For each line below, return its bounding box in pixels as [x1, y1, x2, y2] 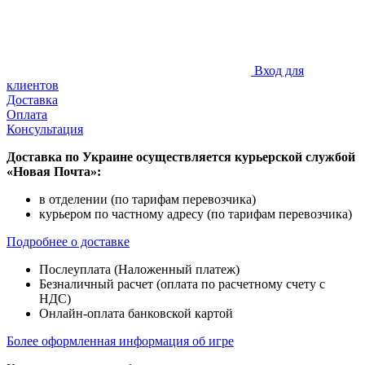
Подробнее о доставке [7, 234, 130, 248]
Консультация [7, 121, 83, 136]
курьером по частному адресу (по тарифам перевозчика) [39, 206, 352, 221]
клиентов [7, 77, 59, 92]
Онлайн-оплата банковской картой [39, 306, 233, 320]
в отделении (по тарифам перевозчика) [39, 191, 256, 206]
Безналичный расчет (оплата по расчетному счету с [39, 276, 325, 291]
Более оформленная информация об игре [7, 333, 234, 348]
